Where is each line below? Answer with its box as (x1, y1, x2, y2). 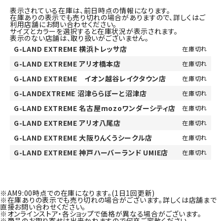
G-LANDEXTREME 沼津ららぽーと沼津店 (14, 88, 147, 98)
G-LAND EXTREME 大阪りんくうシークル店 (14, 132, 153, 143)
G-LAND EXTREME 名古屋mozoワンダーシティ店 (14, 103, 176, 113)
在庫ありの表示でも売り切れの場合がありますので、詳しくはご (10, 12, 206, 22)
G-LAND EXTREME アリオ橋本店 (14, 58, 121, 69)
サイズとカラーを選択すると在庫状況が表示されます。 (10, 26, 178, 36)
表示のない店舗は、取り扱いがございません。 (10, 33, 149, 43)
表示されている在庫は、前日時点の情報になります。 (10, 5, 171, 15)
